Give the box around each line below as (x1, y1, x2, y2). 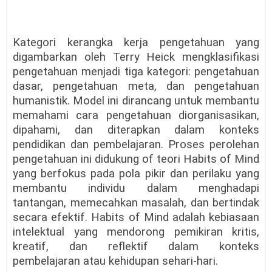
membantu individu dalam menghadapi (13, 182, 259, 195)
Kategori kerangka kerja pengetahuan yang (13, 36, 259, 50)
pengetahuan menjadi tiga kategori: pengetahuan (13, 65, 259, 79)
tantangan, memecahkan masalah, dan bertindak (13, 196, 259, 210)
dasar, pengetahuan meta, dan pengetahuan (13, 80, 259, 93)
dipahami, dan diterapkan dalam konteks (13, 123, 259, 137)
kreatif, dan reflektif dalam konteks (13, 240, 259, 254)
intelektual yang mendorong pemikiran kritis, (13, 225, 259, 239)
